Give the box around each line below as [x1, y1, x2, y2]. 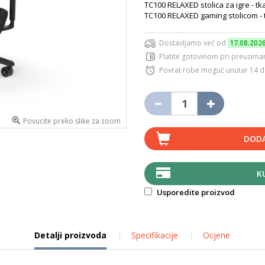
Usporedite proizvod [155, 187, 235, 198]
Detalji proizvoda [34, 230, 106, 241]
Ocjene [202, 230, 230, 241]
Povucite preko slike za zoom [23, 116, 121, 126]
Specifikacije [131, 230, 178, 241]
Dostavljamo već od [159, 38, 228, 48]
